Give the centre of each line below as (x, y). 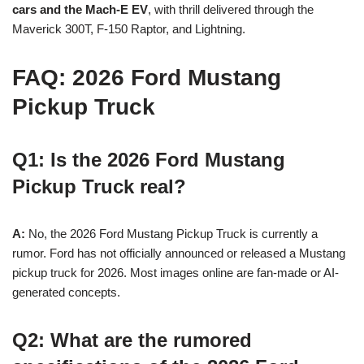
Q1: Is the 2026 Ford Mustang (149, 159)
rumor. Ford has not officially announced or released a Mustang (179, 253)
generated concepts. (66, 292)
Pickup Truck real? (99, 186)
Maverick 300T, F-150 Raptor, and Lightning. (129, 28)
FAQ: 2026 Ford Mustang (147, 77)
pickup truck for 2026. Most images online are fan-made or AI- (175, 272)
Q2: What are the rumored (132, 340)
